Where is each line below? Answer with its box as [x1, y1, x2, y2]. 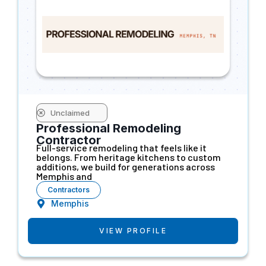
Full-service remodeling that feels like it [36, 141, 207, 153]
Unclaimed [50, 107, 90, 118]
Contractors [47, 185, 90, 194]
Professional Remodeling [36, 121, 181, 135]
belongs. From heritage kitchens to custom [36, 151, 221, 163]
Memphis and [36, 170, 92, 182]
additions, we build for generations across [36, 160, 215, 172]
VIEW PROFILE [99, 226, 167, 235]
